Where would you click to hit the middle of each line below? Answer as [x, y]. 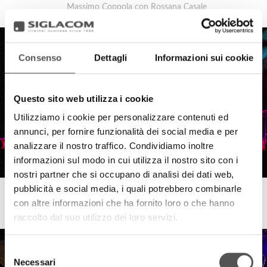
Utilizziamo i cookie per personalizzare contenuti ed [121, 117]
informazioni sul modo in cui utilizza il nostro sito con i [126, 160]
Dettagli [111, 57]
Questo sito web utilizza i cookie [84, 98]
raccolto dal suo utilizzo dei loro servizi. [96, 218]
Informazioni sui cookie [204, 57]
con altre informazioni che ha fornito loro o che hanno [124, 203]
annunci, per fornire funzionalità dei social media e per [126, 132]
